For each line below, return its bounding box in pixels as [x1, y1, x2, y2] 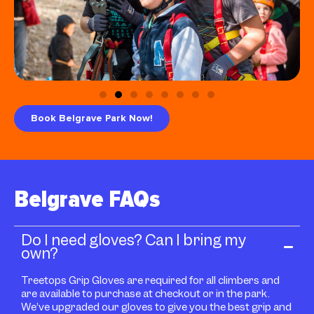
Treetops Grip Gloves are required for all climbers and [21, 273, 280, 288]
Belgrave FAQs [14, 185, 160, 214]
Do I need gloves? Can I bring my [21, 231, 246, 250]
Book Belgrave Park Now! [31, 114, 153, 124]
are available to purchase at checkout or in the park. [21, 287, 270, 301]
